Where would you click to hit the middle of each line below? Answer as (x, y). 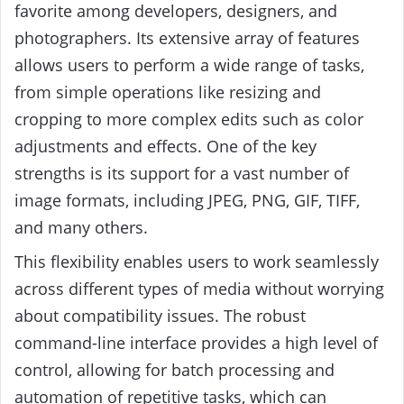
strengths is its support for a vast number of (182, 173)
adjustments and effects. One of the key (165, 146)
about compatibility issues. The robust (160, 315)
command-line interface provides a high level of (196, 342)
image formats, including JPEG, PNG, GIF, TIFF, (187, 200)
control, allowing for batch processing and (174, 369)
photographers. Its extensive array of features (187, 37)
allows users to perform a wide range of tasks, (189, 64)
